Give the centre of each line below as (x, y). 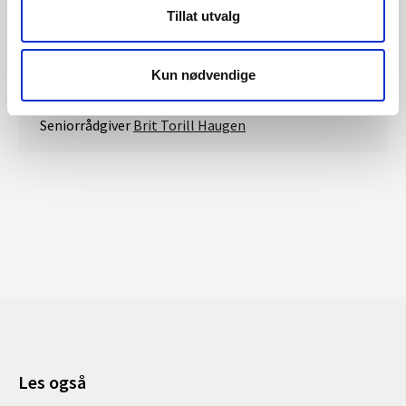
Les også (52, 382)
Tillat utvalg (203, 15)
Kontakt (67, 85)
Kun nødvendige (203, 75)
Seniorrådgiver (87, 125)
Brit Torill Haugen (189, 125)
